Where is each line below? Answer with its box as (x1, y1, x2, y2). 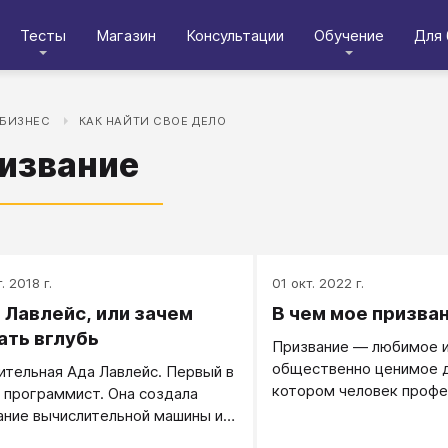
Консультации (186, 25, 284, 45)
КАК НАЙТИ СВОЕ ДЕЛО (78, 114, 227, 128)
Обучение (314, 25, 384, 45)
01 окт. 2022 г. (271, 275, 364, 291)
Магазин (96, 25, 156, 45)
